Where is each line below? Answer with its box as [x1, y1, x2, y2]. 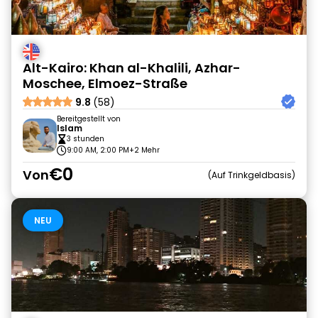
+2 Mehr [129, 145, 160, 155]
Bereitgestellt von [57, 114, 121, 124]
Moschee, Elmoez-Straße [23, 75, 187, 92]
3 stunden [67, 133, 104, 144]
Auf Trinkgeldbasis [212, 168, 292, 181]
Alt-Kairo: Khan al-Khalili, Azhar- [23, 59, 241, 77]
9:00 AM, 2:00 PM [67, 145, 129, 155]
